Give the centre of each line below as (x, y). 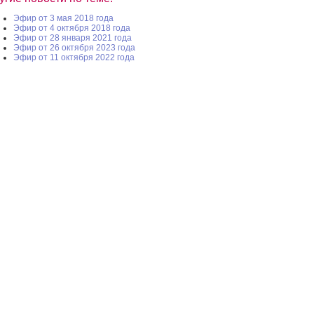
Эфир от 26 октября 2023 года (74, 47)
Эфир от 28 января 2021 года (73, 37)
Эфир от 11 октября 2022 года (74, 57)
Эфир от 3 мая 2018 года (63, 18)
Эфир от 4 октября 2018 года (72, 28)
